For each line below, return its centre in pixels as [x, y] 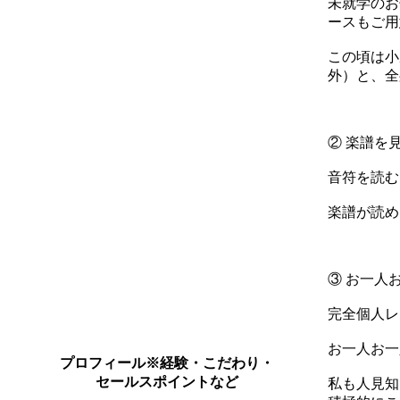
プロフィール [103, 363]
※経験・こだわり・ [210, 363]
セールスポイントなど [167, 382]
